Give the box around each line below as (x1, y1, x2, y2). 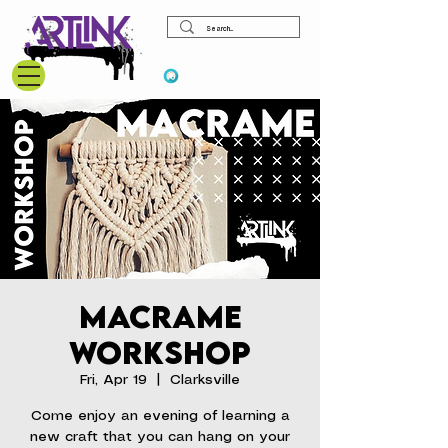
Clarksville (170, 373, 240, 387)
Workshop (69, 334, 251, 371)
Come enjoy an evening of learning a (30, 409, 290, 423)
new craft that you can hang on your (30, 430, 290, 444)
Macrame (78, 298, 242, 335)
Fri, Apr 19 (80, 373, 147, 387)
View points (183, 66, 277, 85)
